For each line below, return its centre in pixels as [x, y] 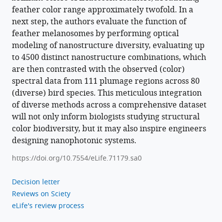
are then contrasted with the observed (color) [98, 70]
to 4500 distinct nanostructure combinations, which [109, 58]
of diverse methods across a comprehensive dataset [109, 105]
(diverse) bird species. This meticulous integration [107, 93]
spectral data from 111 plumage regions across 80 [106, 82]
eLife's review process [48, 206]
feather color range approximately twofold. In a [103, 10]
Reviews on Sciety [41, 194]
